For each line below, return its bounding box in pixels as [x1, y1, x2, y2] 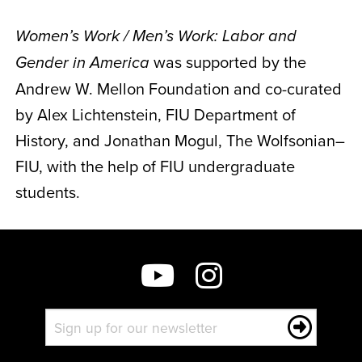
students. [15, 180, 80, 204]
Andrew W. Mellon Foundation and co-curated [15, 77, 342, 100]
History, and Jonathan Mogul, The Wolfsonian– [15, 128, 345, 152]
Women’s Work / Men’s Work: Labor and [15, 27, 297, 46]
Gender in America [15, 53, 149, 73]
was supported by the [149, 50, 306, 74]
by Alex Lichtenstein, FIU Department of [15, 103, 296, 126]
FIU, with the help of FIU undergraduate [15, 154, 295, 178]
